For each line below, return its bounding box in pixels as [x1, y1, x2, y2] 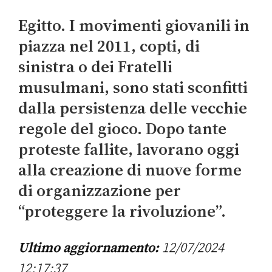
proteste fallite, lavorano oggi [18, 138, 239, 161]
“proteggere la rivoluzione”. [18, 200, 226, 223]
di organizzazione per [18, 179, 181, 202]
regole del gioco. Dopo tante [18, 117, 226, 140]
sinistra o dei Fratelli [18, 55, 172, 78]
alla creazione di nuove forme [18, 158, 242, 182]
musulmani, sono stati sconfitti [18, 76, 248, 99]
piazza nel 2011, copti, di [18, 35, 200, 58]
